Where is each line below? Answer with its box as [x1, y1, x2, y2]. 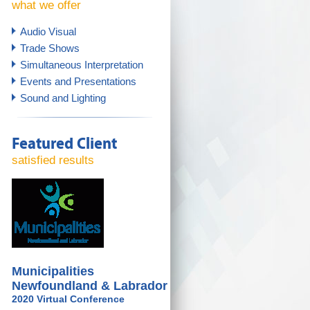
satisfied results [12, 154, 94, 167]
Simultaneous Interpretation [20, 59, 143, 71]
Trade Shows [20, 42, 80, 54]
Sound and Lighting [20, 92, 106, 104]
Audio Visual [20, 26, 76, 37]
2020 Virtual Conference [12, 293, 125, 304]
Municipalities [12, 264, 94, 278]
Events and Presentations [20, 75, 136, 87]
